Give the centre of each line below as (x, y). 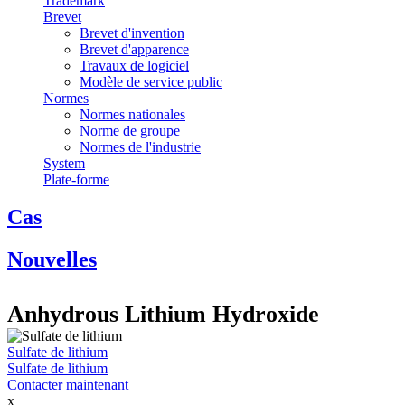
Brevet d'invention (132, 33)
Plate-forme (76, 179)
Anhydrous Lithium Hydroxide (163, 315)
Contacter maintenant (68, 385)
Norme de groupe (130, 130)
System (64, 163)
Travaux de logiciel (134, 65)
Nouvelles (52, 260)
